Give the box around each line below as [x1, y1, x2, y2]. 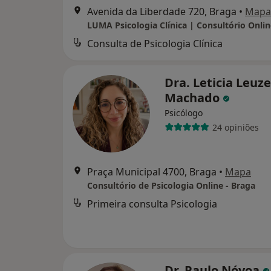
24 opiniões [212, 121, 259, 133]
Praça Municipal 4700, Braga [87, 165, 217, 179]
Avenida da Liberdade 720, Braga [87, 5, 237, 19]
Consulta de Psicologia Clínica [87, 37, 223, 51]
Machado [165, 90, 223, 106]
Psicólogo [165, 107, 203, 119]
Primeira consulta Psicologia [87, 197, 217, 211]
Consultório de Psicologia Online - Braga [87, 180, 255, 192]
